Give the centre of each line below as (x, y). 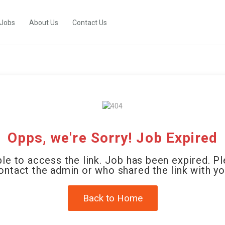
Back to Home (113, 198)
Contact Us (90, 23)
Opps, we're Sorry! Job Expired (113, 138)
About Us (44, 23)
